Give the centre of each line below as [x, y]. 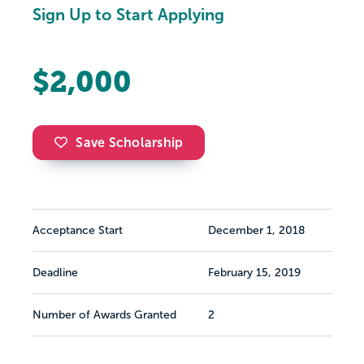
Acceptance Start [78, 231]
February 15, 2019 [254, 273]
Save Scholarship [130, 143]
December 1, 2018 [257, 231]
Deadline [55, 273]
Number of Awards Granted [104, 315]
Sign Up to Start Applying [128, 15]
